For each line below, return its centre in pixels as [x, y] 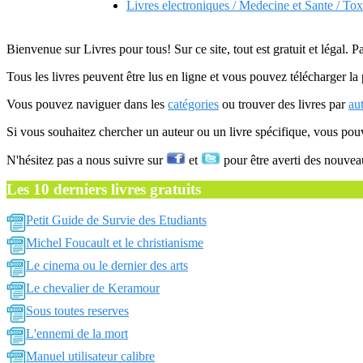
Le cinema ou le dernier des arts [107, 265]
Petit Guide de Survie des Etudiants [116, 220]
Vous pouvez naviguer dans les [87, 104]
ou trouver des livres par [284, 104]
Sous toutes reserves [77, 311]
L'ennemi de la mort [77, 333]
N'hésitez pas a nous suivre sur [86, 160]
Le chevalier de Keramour [93, 288]
